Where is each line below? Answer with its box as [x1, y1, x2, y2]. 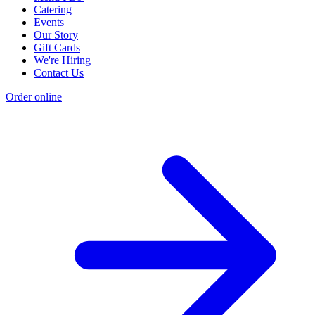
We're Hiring [34, 54, 91, 67]
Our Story [34, 29, 78, 41]
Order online [6, 91, 62, 103]
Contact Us [34, 67, 84, 79]
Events [34, 16, 64, 29]
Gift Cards [34, 41, 80, 54]
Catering [34, 4, 72, 16]
